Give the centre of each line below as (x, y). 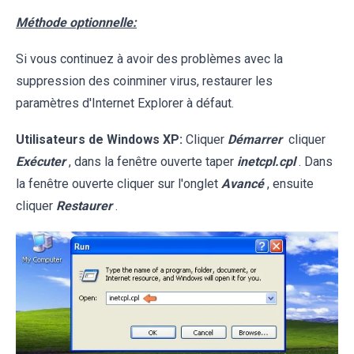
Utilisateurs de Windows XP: (99, 140)
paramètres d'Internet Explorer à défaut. (125, 104)
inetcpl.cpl (266, 162)
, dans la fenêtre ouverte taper (153, 162)
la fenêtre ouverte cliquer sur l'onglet (119, 184)
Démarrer (255, 140)
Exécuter (41, 162)
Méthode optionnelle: (76, 23)
